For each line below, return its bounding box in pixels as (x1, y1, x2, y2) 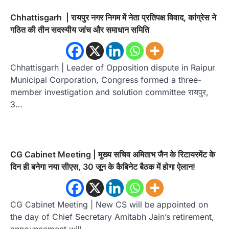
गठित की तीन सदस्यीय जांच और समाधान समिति (10, 24, 149, 35)
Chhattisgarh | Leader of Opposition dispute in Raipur (10, 62, 215, 73)
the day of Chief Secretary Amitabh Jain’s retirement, (10, 211, 214, 222)
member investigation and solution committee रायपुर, (10, 86, 209, 97)
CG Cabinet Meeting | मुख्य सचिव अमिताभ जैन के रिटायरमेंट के (10, 149, 215, 159)
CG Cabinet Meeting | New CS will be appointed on (10, 199, 208, 210)
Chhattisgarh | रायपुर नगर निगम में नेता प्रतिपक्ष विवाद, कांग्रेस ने (10, 12, 216, 22)
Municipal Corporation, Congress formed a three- (10, 74, 201, 85)
